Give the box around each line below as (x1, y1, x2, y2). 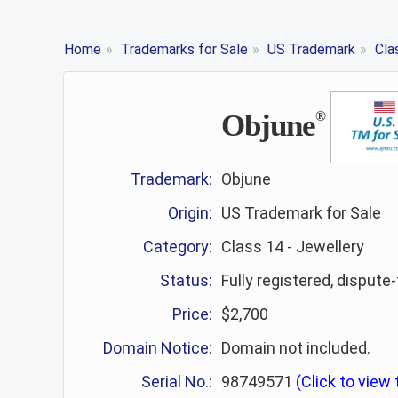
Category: (143, 237, 213, 256)
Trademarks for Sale (121, 41, 248, 58)
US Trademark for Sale (221, 203, 382, 222)
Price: (172, 305, 213, 323)
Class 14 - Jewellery (221, 237, 365, 256)
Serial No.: (141, 372, 213, 391)
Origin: (168, 203, 213, 222)
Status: (160, 271, 213, 290)
